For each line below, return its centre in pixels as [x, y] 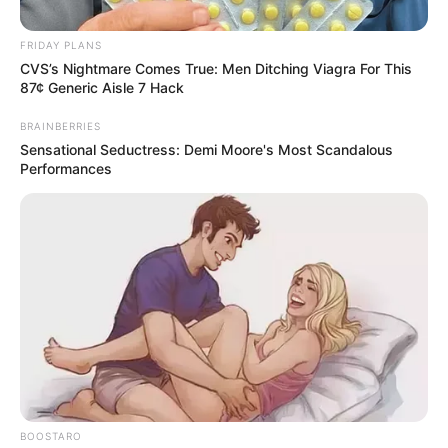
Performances [66, 168]
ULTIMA [160, 355]
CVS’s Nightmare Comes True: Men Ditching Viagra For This [216, 68]
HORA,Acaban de [201, 405]
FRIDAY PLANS [61, 44]
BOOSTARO [51, 436]
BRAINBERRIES [60, 125]
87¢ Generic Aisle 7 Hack [102, 87]
